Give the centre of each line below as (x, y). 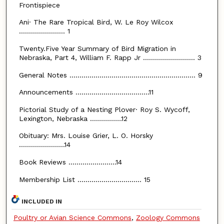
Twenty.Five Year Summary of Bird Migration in (97, 48)
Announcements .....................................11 (86, 92)
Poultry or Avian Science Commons (72, 218)
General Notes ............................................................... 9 (110, 75)
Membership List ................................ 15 (84, 179)
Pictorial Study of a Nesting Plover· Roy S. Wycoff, (104, 109)
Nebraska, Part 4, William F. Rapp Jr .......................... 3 (110, 57)
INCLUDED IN (42, 202)
